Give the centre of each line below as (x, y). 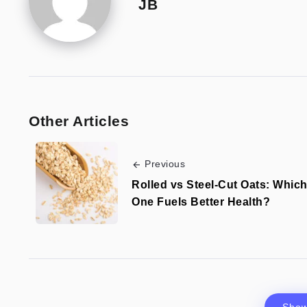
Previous (165, 164)
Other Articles (79, 121)
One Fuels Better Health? (201, 202)
